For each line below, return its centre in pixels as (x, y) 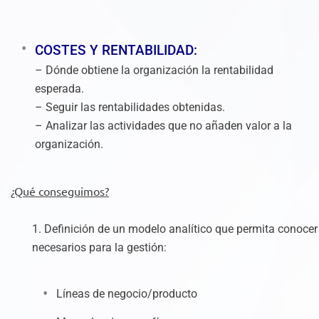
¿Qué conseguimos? (60, 191)
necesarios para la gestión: (99, 247)
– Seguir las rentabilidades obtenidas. (130, 107)
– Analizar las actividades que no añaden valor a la (163, 126)
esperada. (59, 89)
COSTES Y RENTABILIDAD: (116, 51)
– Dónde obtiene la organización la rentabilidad (154, 70)
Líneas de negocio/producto (127, 294)
